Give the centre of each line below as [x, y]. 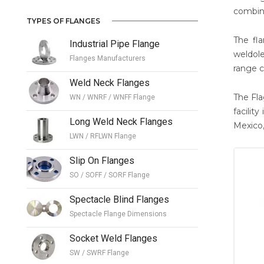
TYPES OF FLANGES [63, 21]
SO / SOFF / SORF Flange [110, 175]
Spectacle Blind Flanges [119, 199]
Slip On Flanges [102, 160]
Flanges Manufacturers [108, 58]
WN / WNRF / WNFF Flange [112, 97]
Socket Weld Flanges [113, 238]
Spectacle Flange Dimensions [118, 214]
